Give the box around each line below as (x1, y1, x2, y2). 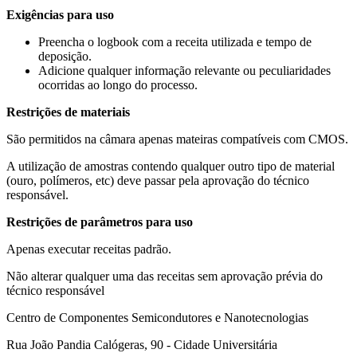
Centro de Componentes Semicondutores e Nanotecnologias (6, 310, 308, 324)
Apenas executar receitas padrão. (6, 241, 171, 256)
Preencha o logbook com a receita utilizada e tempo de (38, 34, 312, 49)
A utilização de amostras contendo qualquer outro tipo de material (6, 159, 335, 173)
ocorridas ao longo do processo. (38, 77, 198, 92)
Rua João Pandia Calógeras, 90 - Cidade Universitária (6, 337, 277, 351)
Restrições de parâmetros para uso (6, 214, 193, 229)
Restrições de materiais (6, 104, 130, 119)
